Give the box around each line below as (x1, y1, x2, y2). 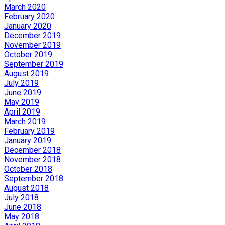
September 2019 (4, 59, 63, 69)
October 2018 (4, 164, 52, 174)
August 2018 (4, 183, 49, 193)
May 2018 (4, 212, 39, 222)
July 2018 (4, 193, 39, 203)
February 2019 (4, 126, 55, 136)
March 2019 (4, 117, 46, 127)
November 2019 (4, 40, 61, 50)
